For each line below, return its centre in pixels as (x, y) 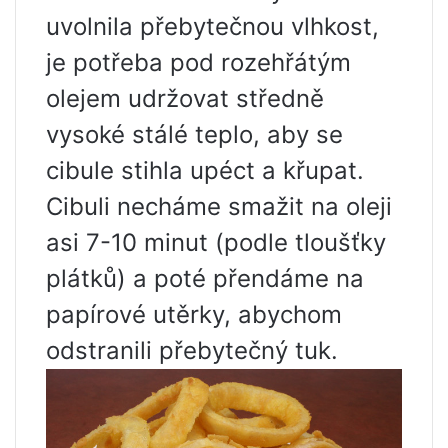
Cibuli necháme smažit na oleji (219, 206)
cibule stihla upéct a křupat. (205, 170)
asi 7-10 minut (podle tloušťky (216, 242)
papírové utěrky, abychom (194, 314)
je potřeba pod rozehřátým (198, 62)
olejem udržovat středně (185, 98)
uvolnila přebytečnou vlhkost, (212, 26)
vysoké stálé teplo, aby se (194, 134)
